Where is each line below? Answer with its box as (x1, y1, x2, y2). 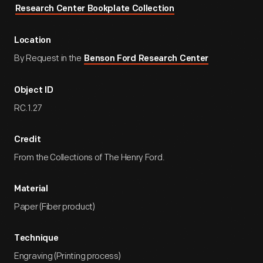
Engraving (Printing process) (14, 251, 121, 262)
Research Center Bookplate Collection (15, 5, 174, 14)
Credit (14, 136, 41, 144)
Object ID (14, 86, 53, 95)
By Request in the (14, 53, 83, 64)
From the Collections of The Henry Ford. (14, 152, 165, 163)
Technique (14, 234, 59, 243)
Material (14, 185, 48, 194)
